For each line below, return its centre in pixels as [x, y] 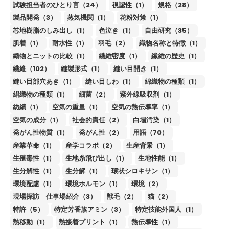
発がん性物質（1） [40, 133]
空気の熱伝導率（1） [142, 107]
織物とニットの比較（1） [50, 56]
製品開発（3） [35, 18]
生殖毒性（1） [34, 158]
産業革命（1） [34, 145]
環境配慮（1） [34, 184]
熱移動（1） [30, 222]
